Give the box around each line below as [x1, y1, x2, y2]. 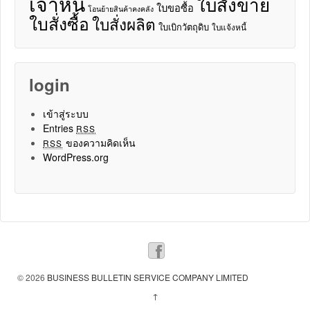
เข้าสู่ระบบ [43, 107, 89, 121]
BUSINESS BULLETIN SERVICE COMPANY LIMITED [45, 271, 248, 284]
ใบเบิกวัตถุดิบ [158, 20, 209, 34]
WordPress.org [43, 150, 109, 165]
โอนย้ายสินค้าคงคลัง [88, 3, 154, 15]
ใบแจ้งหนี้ [212, 21, 246, 33]
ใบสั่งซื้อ [29, 11, 89, 36]
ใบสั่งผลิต [92, 12, 156, 35]
